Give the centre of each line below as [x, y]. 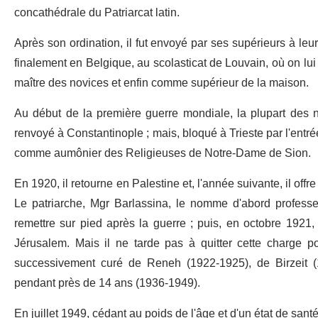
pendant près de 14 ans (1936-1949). [107, 283]
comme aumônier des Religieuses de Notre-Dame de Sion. [163, 153]
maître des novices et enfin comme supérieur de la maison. [161, 83]
